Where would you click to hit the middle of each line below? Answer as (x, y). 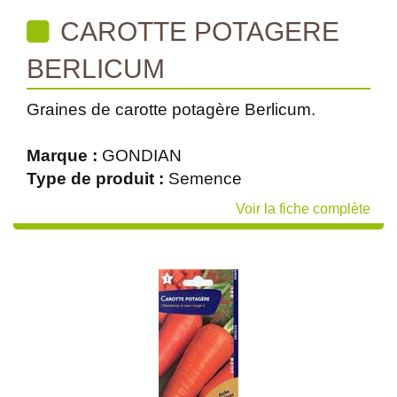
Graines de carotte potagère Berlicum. (171, 109)
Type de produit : (97, 179)
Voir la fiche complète (303, 209)
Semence (205, 179)
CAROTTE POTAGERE (196, 31)
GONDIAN (142, 156)
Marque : (64, 156)
